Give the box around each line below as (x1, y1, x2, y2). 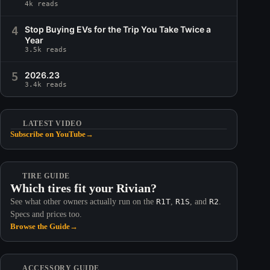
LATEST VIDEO (23, 119, 82, 128)
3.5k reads (25, 46, 67, 54)
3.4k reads (25, 81, 67, 89)
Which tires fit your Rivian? (10, 181, 157, 195)
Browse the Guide (10, 222, 70, 231)
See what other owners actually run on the (10, 197, 156, 206)
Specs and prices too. (10, 210, 82, 219)
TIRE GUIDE (22, 172, 70, 180)
